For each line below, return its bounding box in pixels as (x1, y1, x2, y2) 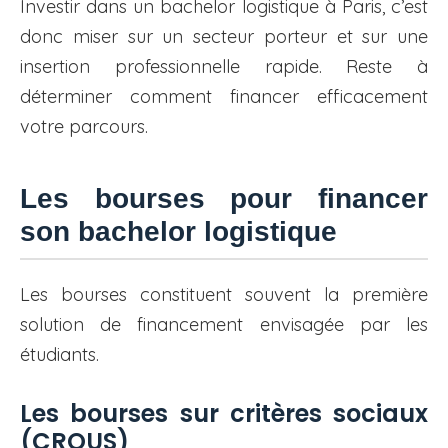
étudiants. (20, 343, 99, 367)
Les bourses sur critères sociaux (20, 397, 428, 431)
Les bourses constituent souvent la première (20, 283, 428, 307)
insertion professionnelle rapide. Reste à (20, 55, 428, 79)
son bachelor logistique (20, 216, 337, 248)
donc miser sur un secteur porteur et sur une (20, 25, 428, 49)
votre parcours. (20, 115, 148, 139)
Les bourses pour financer (20, 183, 428, 215)
